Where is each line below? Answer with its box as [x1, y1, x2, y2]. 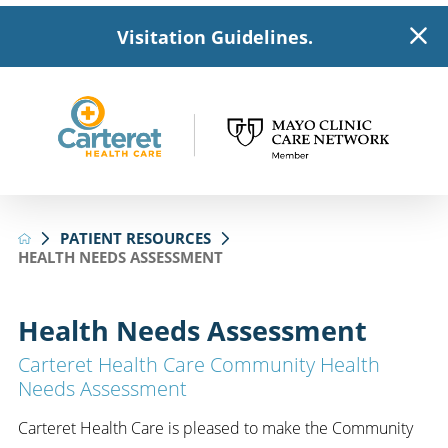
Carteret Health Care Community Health [17, 351, 380, 379]
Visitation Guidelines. [116, 24, 313, 49]
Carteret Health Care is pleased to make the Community [17, 415, 413, 439]
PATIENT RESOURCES [60, 227, 212, 248]
